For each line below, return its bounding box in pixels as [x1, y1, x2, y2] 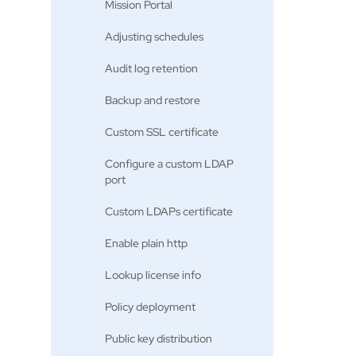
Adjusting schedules [105, 29, 203, 44]
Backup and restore [105, 93, 200, 107]
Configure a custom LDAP [105, 157, 234, 171]
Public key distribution [105, 331, 212, 346]
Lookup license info [105, 268, 201, 282]
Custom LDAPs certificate [105, 204, 233, 219]
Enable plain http [105, 236, 188, 250]
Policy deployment [105, 300, 195, 314]
